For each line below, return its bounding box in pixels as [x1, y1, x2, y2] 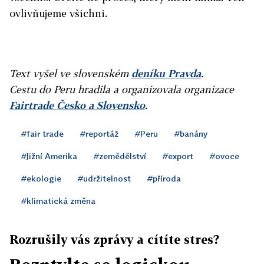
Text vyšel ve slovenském [9, 67, 131, 80]
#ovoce [210, 150, 239, 161]
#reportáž [80, 128, 118, 138]
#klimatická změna [21, 195, 95, 206]
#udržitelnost [78, 173, 131, 183]
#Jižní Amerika [21, 150, 77, 161]
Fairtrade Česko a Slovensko [9, 98, 145, 111]
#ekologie [21, 173, 61, 183]
